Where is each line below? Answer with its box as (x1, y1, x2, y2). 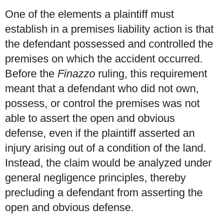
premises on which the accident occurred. (5, 52, 203, 65)
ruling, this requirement (98, 67, 207, 80)
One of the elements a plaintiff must (5, 7, 174, 20)
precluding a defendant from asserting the (5, 186, 203, 199)
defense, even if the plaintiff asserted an (5, 126, 195, 139)
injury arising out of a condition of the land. (5, 141, 206, 154)
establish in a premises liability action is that (5, 22, 214, 35)
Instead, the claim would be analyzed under (5, 156, 212, 169)
